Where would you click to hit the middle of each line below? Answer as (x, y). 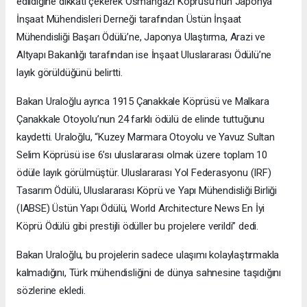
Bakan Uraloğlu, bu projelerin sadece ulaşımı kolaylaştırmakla (148, 255)
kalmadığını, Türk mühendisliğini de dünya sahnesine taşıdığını (149, 273)
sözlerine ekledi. (51, 291)
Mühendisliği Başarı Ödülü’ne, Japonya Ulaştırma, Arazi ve (141, 37)
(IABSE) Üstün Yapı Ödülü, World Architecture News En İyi (141, 209)
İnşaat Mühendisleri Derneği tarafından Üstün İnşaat (129, 20)
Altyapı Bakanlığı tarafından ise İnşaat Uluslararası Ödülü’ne (144, 55)
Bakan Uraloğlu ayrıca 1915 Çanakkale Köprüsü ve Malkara (143, 102)
